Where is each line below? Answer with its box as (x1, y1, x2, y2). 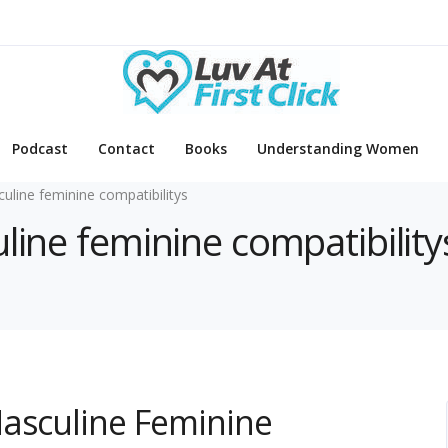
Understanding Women (257, 139, 419, 159)
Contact (98, 139, 155, 159)
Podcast (12, 139, 68, 159)
